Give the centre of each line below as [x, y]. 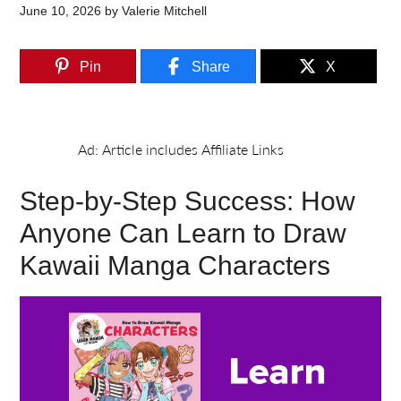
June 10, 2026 [61, 11]
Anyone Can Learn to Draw [183, 233]
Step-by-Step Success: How [188, 201]
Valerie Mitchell [165, 11]
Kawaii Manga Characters [175, 265]
